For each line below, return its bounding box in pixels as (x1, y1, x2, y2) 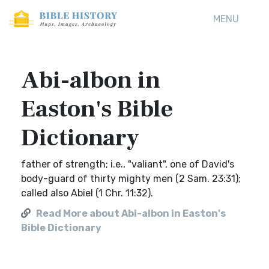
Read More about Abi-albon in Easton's (36, 208, 226, 219)
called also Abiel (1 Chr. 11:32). (21, 187, 153, 199)
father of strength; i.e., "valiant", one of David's (21, 159, 234, 170)
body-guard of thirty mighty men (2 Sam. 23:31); (21, 173, 241, 184)
